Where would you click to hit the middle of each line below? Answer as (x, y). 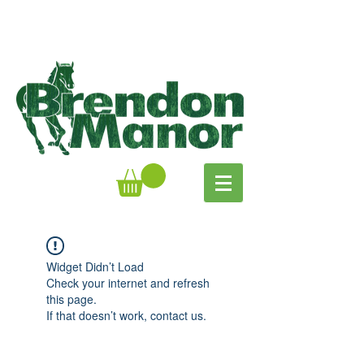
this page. (71, 299)
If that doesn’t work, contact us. (126, 315)
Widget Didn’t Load (95, 266)
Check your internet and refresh (128, 282)
